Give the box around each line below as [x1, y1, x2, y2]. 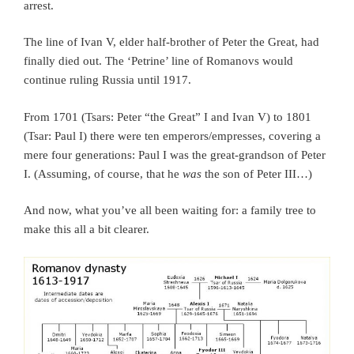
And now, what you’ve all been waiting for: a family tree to [24, 204, 316, 217]
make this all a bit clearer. [24, 223, 149, 236]
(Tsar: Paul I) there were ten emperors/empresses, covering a [24, 129, 321, 142]
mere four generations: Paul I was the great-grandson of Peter [24, 148, 326, 161]
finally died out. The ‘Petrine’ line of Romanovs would [24, 55, 293, 68]
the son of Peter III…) [201, 167, 312, 180]
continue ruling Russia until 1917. [24, 73, 191, 87]
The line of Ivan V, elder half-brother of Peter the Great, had [24, 36, 319, 49]
